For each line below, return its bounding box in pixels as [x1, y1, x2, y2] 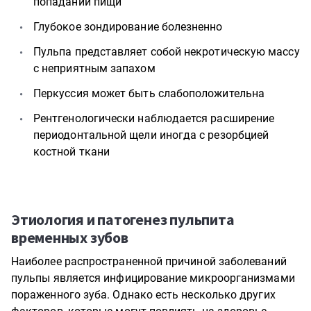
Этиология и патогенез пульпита [11, 210, 235, 229]
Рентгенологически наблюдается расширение [33, 112, 275, 125]
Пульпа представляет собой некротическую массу [33, 45, 300, 58]
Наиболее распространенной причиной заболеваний [11, 255, 287, 268]
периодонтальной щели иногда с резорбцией [33, 128, 269, 142]
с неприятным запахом [33, 62, 155, 75]
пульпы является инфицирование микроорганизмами [11, 271, 295, 285]
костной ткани [33, 145, 110, 158]
